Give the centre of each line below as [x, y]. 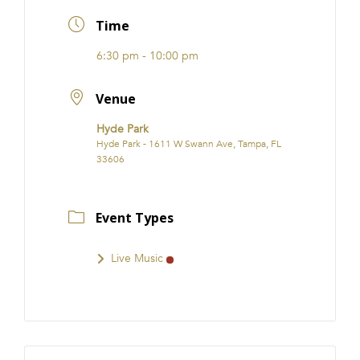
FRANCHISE [51, 25]
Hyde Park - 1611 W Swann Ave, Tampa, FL [189, 143]
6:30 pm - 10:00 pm [147, 56]
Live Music [137, 259]
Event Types [135, 218]
